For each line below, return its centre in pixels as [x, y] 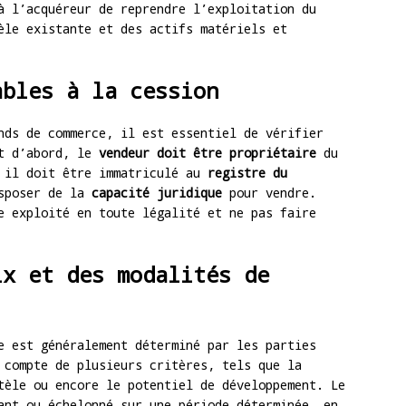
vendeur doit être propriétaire [208, 153]
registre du [247, 173]
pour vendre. [269, 193]
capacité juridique [157, 193]
